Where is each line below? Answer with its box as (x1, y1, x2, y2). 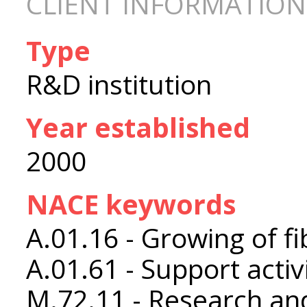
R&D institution (26, 66, 212, 103)
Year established (26, 109, 250, 146)
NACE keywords (26, 186, 236, 223)
